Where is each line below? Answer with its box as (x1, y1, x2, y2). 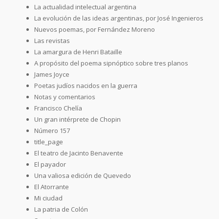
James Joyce (34, 69, 69, 79)
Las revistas (34, 36, 70, 45)
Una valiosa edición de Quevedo (34, 171, 131, 180)
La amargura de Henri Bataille (34, 47, 122, 56)
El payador (34, 159, 66, 169)
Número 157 (34, 126, 70, 135)
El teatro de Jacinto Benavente (34, 148, 123, 157)
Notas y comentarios (34, 92, 95, 101)
